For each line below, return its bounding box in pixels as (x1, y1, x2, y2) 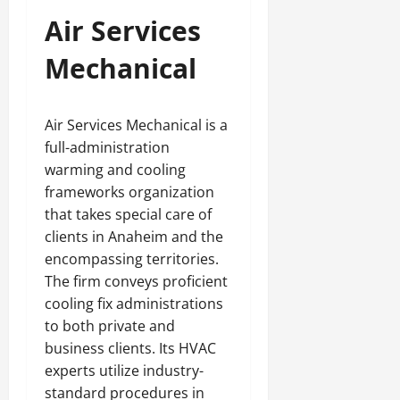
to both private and (45, 316, 175, 336)
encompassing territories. (45, 249, 219, 269)
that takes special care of (45, 204, 212, 224)
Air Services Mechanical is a (45, 115, 228, 135)
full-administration (45, 137, 170, 157)
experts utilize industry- (45, 361, 204, 380)
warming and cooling (45, 160, 186, 179)
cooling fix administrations (45, 294, 223, 313)
